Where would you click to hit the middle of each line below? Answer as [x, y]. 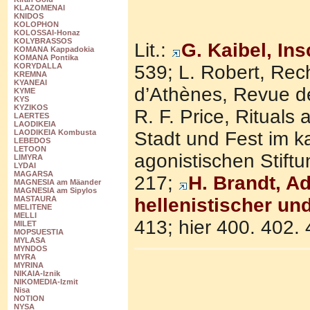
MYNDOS [30, 249]
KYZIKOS [31, 108]
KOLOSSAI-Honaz [47, 33]
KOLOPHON [36, 25]
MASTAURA [35, 199]
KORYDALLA [38, 66]
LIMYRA [28, 157]
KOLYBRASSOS [43, 41]
